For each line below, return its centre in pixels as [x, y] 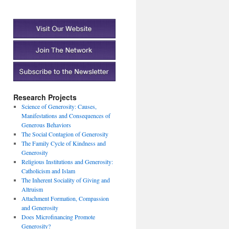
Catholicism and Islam [48, 171]
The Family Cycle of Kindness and [63, 143]
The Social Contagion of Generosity [65, 134]
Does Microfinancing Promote [58, 217]
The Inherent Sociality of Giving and [65, 180]
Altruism [32, 189]
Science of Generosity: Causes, [59, 107]
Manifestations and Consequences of [66, 116]
